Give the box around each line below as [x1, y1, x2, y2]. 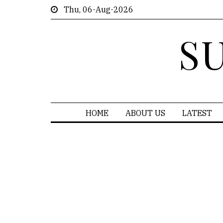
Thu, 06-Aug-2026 [58, 4, 133, 14]
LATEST [182, 108, 212, 118]
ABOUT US [125, 108, 165, 118]
